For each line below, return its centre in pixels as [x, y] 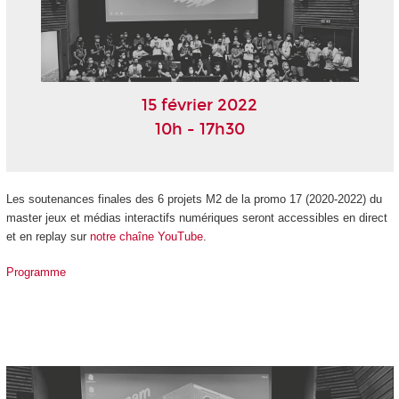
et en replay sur [48, 236]
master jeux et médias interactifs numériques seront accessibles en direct [196, 217]
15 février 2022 [199, 106]
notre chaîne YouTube [146, 236]
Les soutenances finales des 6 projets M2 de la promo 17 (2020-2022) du [194, 199]
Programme [36, 273]
